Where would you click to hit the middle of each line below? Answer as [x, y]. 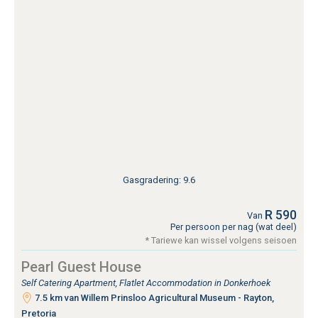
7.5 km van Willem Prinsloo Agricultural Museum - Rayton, [153, 297]
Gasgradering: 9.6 [159, 180]
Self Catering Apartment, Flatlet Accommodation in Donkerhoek [146, 283]
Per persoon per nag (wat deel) [234, 226]
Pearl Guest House [81, 267]
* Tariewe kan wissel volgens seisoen [221, 240]
